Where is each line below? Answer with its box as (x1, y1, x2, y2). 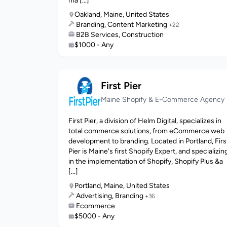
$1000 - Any (74, 41, 113, 49)
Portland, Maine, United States (74, 181, 170, 190)
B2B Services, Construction (76, 30, 164, 39)
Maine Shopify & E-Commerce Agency (101, 95, 224, 104)
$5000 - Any (74, 212, 115, 220)
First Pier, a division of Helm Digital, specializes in (68, 117, 221, 125)
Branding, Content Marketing (76, 20, 169, 29)
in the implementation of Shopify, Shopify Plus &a (68, 157, 223, 166)
